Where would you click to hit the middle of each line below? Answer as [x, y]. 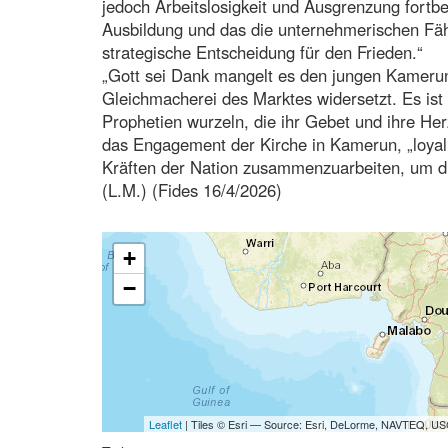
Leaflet [165, 423]
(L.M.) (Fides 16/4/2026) [192, 189]
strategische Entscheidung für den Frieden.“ [262, 51]
